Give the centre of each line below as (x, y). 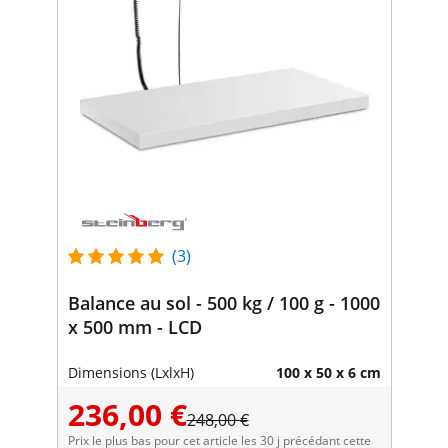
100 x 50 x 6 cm (328, 372)
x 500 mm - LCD (134, 326)
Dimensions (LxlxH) (130, 372)
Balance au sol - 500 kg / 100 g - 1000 (223, 302)
